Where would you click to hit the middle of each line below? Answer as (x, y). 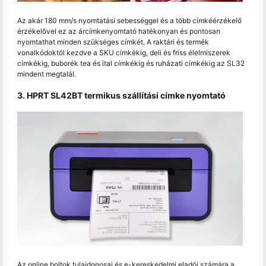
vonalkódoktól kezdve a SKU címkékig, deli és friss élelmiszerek (124, 53)
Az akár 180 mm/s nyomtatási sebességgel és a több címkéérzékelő (129, 21)
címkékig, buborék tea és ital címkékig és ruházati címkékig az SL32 (131, 64)
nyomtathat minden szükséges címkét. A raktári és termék (113, 42)
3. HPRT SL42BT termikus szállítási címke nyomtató (121, 96)
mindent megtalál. (47, 74)
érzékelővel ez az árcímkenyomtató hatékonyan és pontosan (119, 31)
